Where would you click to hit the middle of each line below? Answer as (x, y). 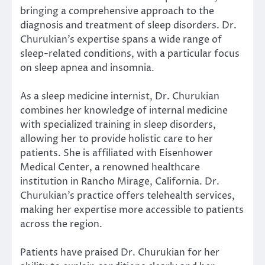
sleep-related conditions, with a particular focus (130, 54)
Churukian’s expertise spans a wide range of (121, 40)
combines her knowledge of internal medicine (124, 111)
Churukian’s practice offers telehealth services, (127, 196)
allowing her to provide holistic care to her (117, 139)
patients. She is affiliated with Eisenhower (117, 153)
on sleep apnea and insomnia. (87, 68)
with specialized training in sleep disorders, (118, 125)
